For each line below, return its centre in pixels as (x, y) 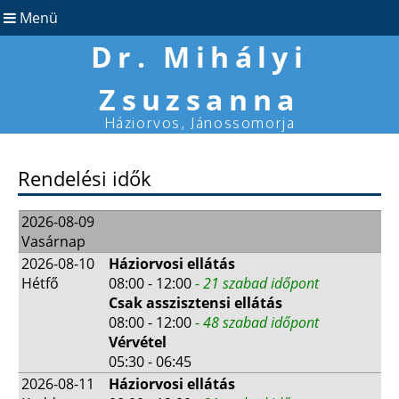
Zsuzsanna (199, 99)
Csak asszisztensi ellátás (195, 302)
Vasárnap (53, 241)
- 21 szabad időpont (257, 283)
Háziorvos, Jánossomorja (199, 123)
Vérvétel (138, 342)
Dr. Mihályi (199, 57)
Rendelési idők (85, 178)
